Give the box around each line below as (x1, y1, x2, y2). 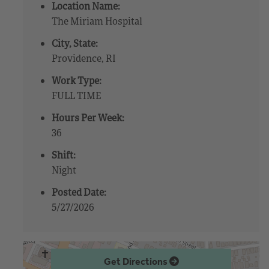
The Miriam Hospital (52, 14, 143, 28)
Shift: (52, 148, 76, 162)
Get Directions (103, 256, 169, 268)
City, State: (52, 36, 98, 50)
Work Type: (52, 73, 102, 87)
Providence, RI (52, 51, 116, 65)
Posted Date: (52, 185, 107, 199)
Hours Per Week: (52, 110, 125, 124)
